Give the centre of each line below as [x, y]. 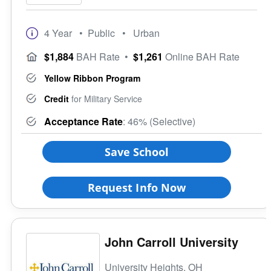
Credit [57, 98]
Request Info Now [137, 187]
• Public [97, 33]
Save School [137, 152]
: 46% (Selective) [159, 121]
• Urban [139, 33]
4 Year [58, 33]
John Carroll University [171, 241]
